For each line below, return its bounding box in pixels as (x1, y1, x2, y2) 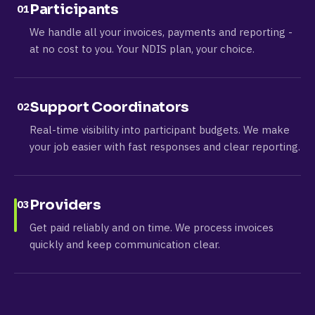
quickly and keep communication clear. (30, 238, 220, 251)
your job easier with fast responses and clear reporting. (30, 140, 300, 153)
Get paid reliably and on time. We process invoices (30, 221, 274, 234)
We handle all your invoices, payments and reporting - (30, 25, 292, 39)
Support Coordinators (30, 98, 189, 116)
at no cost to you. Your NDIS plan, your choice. (30, 42, 255, 56)
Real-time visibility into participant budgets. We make (30, 123, 290, 136)
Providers (30, 196, 101, 214)
